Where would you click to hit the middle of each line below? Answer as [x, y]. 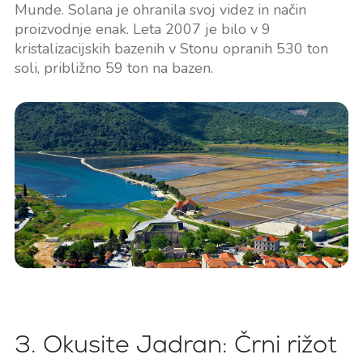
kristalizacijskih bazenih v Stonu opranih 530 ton [171, 49]
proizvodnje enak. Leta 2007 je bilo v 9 [142, 30]
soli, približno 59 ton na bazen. [113, 68]
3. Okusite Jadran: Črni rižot [175, 344]
